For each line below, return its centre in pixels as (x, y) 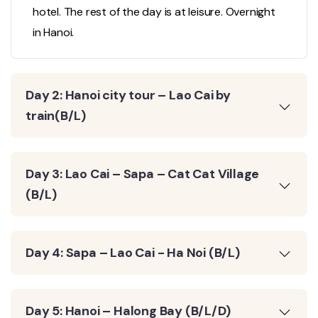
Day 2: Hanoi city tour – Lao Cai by (128, 95)
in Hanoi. (54, 33)
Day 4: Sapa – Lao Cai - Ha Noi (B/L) (133, 253)
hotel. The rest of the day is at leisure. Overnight (154, 12)
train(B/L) (56, 116)
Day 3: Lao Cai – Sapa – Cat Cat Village (143, 174)
